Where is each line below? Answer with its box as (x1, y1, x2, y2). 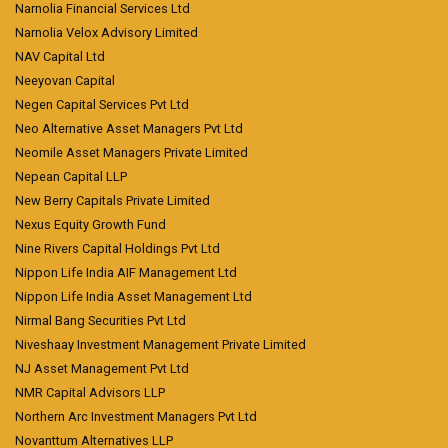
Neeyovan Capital (15, 73, 115, 89)
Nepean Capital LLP (15, 169, 127, 185)
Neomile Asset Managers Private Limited (15, 145, 248, 161)
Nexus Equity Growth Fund (15, 217, 166, 233)
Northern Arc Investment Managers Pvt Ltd (15, 409, 257, 425)
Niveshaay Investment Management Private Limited (15, 337, 306, 353)
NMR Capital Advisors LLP (15, 385, 165, 401)
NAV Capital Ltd (15, 49, 105, 65)
